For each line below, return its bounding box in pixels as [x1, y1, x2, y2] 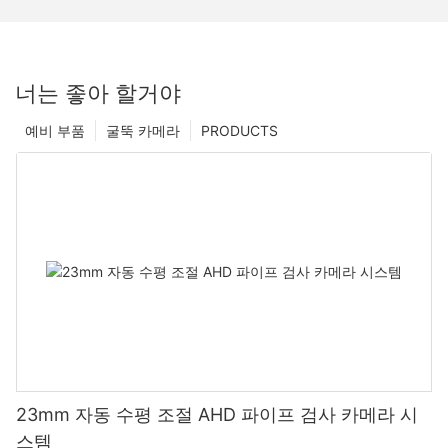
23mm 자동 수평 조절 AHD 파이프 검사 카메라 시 [16, 403, 418, 425]
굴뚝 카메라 [106, 121, 180, 139]
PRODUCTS [201, 121, 278, 139]
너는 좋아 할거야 [15, 79, 181, 106]
